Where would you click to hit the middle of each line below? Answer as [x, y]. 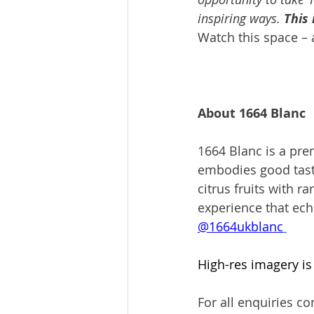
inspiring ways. [241, 18]
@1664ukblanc [240, 226]
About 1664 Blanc [253, 113]
